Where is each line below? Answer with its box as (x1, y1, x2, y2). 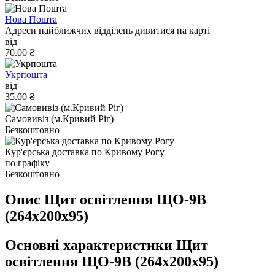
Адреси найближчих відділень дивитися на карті (5, 25, 210, 36)
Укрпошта (5, 69, 47, 80)
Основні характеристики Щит (5, 237, 208, 254)
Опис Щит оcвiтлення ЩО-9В (5, 192, 206, 208)
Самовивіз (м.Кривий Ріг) (5, 113, 114, 124)
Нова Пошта (5, 14, 57, 25)
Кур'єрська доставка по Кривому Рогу (5, 146, 165, 157)
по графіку (5, 157, 50, 168)
